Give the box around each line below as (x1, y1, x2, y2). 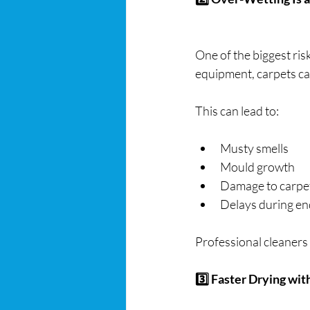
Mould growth (220, 159, 295, 174)
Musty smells (220, 140, 289, 156)
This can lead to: (195, 103, 279, 118)
